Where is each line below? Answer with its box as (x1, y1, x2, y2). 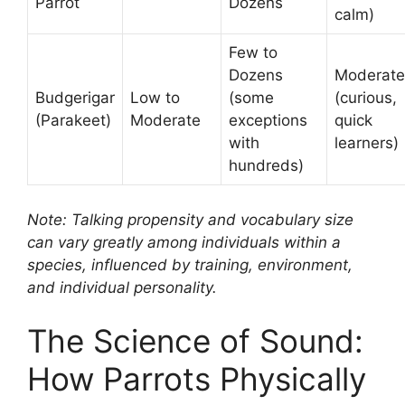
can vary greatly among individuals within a (27, 232, 341, 251)
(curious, (334, 89, 397, 108)
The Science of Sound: (27, 322, 363, 361)
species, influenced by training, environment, (27, 255, 353, 274)
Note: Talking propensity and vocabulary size (27, 210, 353, 229)
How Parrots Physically (27, 360, 366, 399)
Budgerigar (35, 89, 115, 108)
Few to (229, 43, 278, 62)
